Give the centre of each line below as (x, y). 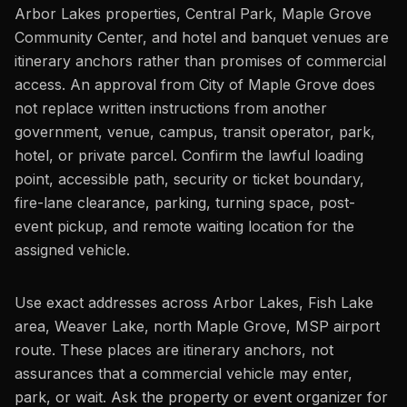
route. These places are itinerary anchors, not (174, 350)
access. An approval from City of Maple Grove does (195, 84)
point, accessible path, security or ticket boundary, (189, 179)
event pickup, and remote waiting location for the (184, 226)
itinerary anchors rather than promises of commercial (200, 61)
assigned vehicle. (72, 250)
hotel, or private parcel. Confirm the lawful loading (189, 155)
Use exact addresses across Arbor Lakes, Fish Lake (194, 303)
